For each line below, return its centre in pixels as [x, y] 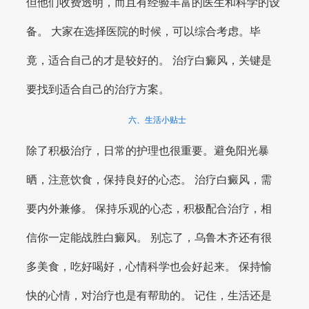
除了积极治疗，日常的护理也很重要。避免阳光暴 [148, 150]
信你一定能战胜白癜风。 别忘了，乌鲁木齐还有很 [149, 237]
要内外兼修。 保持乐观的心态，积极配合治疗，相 [149, 208]
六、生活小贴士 [157, 120]
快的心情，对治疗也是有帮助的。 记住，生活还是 [149, 295]
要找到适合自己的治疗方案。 [98, 90]
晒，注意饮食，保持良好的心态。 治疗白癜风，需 [149, 179]
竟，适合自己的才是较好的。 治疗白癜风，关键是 [149, 61]
